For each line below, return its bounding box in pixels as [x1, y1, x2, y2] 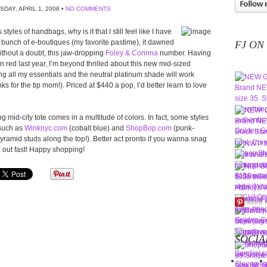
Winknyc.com [24, 124, 67, 132]
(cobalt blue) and [67, 124, 126, 132]
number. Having [160, 49, 211, 57]
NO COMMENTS [66, 5, 111, 12]
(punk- [172, 124, 194, 132]
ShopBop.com [126, 124, 172, 132]
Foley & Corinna [105, 49, 160, 57]
